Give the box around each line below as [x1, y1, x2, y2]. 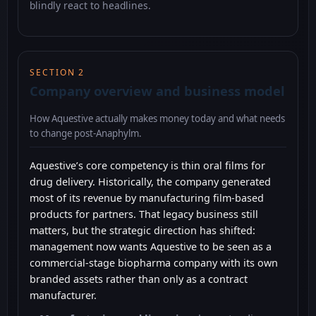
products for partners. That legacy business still [30, 207, 258, 221]
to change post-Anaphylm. [30, 127, 142, 140]
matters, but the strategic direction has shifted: [30, 224, 255, 238]
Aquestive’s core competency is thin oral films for [30, 159, 265, 173]
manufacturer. [30, 288, 97, 303]
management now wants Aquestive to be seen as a [30, 240, 272, 254]
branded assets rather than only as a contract [30, 272, 248, 286]
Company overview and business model [30, 81, 285, 99]
